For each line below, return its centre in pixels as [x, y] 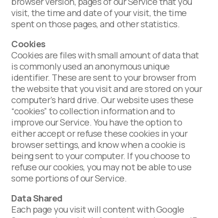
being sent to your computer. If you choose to [101, 155]
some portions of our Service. [69, 178]
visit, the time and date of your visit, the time [99, 12]
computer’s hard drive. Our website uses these [102, 100]
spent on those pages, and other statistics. [96, 24]
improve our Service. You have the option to [97, 122]
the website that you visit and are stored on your [107, 88]
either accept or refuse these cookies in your [100, 133]
